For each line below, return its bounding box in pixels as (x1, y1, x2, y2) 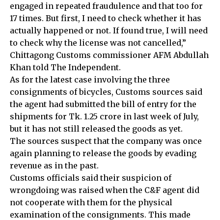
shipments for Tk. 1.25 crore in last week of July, (10, 111, 199, 121)
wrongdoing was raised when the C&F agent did (10, 185, 199, 195)
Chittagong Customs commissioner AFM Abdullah (10, 50, 209, 60)
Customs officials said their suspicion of (10, 173, 171, 183)
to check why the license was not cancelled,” (10, 38, 186, 48)
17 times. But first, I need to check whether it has (10, 13, 201, 23)
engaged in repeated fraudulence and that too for (10, 1, 203, 11)
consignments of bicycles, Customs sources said (10, 87, 202, 97)
